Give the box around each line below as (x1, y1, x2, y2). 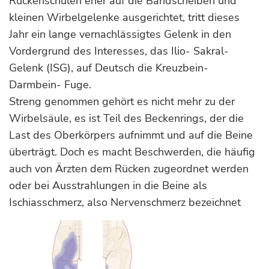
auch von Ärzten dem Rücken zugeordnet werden (9, 162, 249, 176)
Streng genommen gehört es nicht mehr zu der (9, 94, 235, 109)
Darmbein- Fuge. (9, 77, 94, 92)
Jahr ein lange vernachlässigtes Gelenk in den (9, 27, 231, 41)
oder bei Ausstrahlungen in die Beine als (9, 178, 207, 193)
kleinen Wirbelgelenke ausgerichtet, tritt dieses (9, 10, 240, 25)
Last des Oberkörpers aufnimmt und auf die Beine (9, 128, 253, 142)
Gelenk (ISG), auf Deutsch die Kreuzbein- (9, 61, 208, 75)
